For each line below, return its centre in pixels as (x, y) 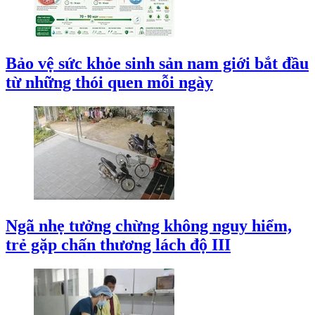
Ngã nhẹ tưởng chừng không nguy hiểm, (149, 225)
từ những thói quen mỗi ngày (109, 83)
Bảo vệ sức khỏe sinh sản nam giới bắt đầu (157, 64)
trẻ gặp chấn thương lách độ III (118, 244)
